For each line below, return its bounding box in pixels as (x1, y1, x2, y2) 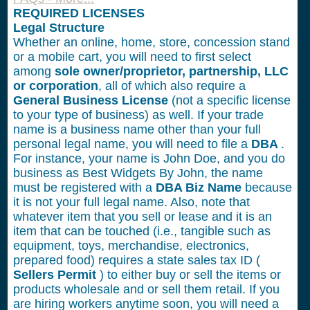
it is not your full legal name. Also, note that (13, 195, 250, 209)
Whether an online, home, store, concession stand (13, 35, 290, 49)
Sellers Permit (13, 268, 100, 282)
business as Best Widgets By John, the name (13, 166, 263, 180)
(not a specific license (172, 93, 291, 107)
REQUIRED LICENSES (13, 6, 145, 20)
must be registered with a (13, 181, 156, 194)
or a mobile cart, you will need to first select (13, 50, 251, 64)
